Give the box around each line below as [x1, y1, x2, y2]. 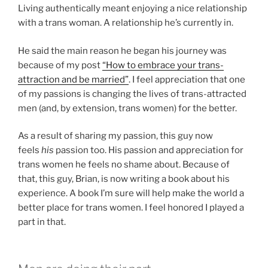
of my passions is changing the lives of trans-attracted [18, 88, 246, 99]
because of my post [18, 59, 102, 71]
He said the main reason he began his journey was [18, 45, 227, 56]
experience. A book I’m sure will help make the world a [18, 188, 244, 199]
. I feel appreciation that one [129, 74, 245, 85]
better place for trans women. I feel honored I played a [18, 202, 244, 214]
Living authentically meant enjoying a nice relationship [18, 3, 247, 14]
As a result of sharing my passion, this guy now [18, 130, 213, 142]
